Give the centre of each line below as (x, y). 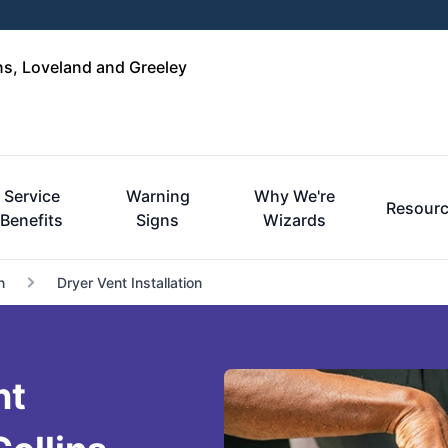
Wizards (294, 220)
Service (31, 196)
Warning (157, 196)
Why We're (294, 196)
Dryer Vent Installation (129, 282)
